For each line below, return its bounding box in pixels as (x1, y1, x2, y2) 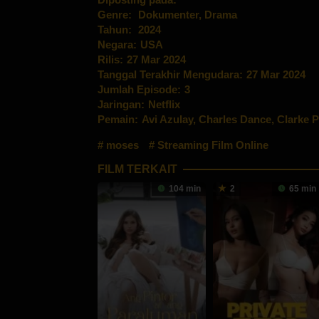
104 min (167, 183, 201, 194)
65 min (287, 183, 316, 194)
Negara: (98, 38, 137, 51)
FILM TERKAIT (98, 162, 177, 175)
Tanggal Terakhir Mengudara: (98, 68, 243, 80)
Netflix (148, 98, 180, 110)
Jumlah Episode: (98, 83, 181, 95)
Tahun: (98, 23, 135, 36)
